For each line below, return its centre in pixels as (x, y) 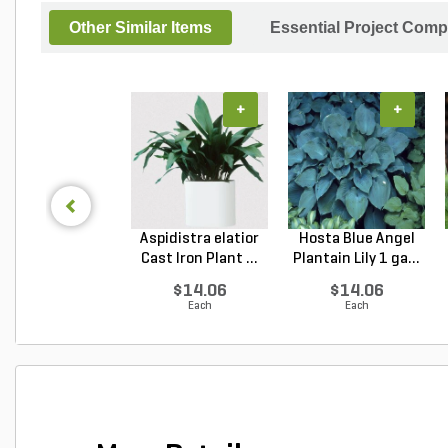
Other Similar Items (140, 27)
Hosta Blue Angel (356, 239)
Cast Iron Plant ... (199, 259)
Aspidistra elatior (199, 239)
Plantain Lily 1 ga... (356, 259)
